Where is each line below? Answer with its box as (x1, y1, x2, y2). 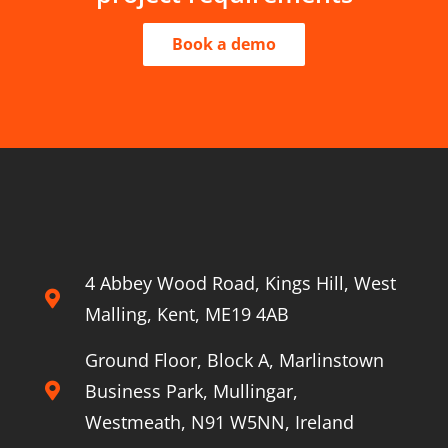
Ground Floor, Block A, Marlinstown (84, 348, 384, 373)
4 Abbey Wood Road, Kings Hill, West (84, 271, 396, 296)
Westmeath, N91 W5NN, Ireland (84, 410, 354, 435)
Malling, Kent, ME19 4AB (84, 302, 289, 327)
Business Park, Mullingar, (84, 379, 298, 404)
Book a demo (172, 33, 276, 56)
